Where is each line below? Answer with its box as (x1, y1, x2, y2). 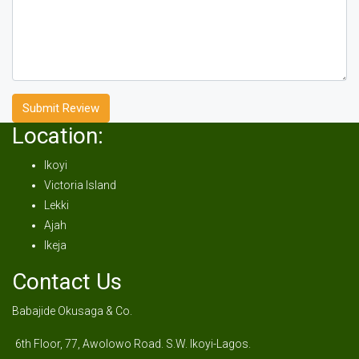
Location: (12, 123, 103, 149)
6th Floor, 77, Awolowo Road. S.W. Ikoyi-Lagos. (15, 337, 251, 350)
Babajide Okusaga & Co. (12, 305, 132, 317)
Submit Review (22, 101, 99, 115)
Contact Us (12, 268, 122, 295)
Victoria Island (44, 179, 116, 192)
